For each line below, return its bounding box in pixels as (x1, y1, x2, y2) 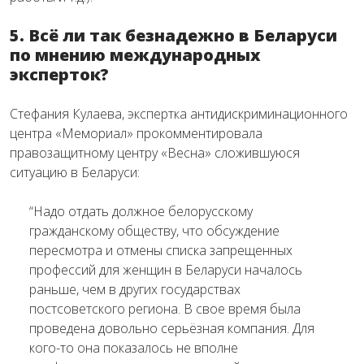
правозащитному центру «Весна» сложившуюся (10, 144, 300, 162)
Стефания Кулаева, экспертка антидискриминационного (10, 105, 348, 123)
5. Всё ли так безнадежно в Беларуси (10, 24, 337, 46)
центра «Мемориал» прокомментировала (10, 124, 262, 142)
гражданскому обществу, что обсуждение (29, 222, 279, 240)
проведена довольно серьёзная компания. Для (29, 319, 314, 337)
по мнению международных (10, 44, 261, 66)
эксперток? (10, 63, 109, 85)
